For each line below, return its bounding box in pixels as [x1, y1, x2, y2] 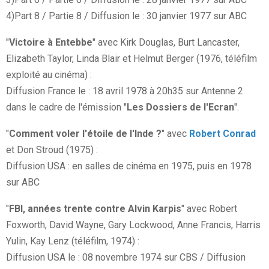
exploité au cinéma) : [6, 69, 92, 81]
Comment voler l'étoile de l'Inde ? [9, 128, 162, 140]
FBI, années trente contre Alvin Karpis [9, 203, 181, 215]
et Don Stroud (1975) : [6, 144, 98, 156]
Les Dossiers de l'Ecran [127, 101, 234, 113]
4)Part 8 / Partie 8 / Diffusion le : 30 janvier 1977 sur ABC [6, 10, 247, 22]
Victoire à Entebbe [9, 37, 92, 49]
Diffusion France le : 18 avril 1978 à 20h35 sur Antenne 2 [6, 85, 243, 97]
